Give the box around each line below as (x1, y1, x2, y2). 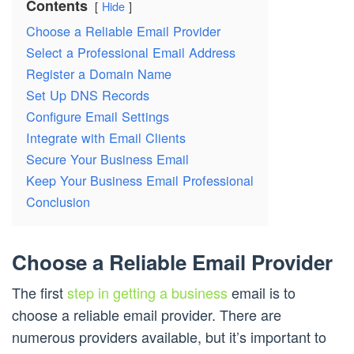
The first (12, 282, 67, 303)
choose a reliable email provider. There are (12, 304, 281, 326)
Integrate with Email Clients (26, 128, 186, 148)
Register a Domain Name (26, 64, 171, 84)
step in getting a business (67, 282, 228, 303)
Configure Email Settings (26, 107, 169, 126)
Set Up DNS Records (26, 85, 149, 105)
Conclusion (26, 192, 90, 212)
